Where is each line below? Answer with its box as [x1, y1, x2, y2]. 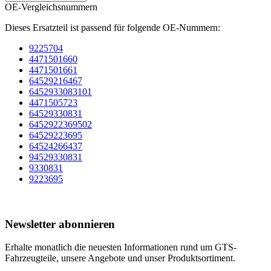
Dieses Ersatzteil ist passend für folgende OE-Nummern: [5, 22, 220, 33]
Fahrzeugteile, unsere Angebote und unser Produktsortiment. [5, 253, 235, 264]
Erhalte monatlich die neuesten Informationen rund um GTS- [5, 242, 237, 253]
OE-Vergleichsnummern [5, 1, 97, 12]
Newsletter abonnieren [5, 217, 115, 230]
